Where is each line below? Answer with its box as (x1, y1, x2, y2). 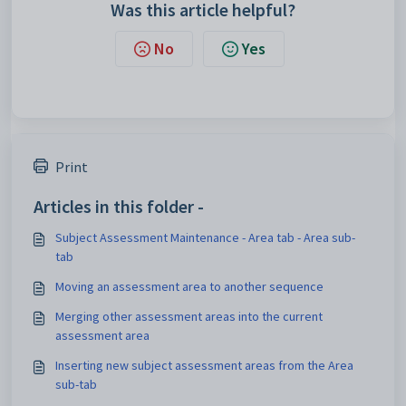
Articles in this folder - (34, 194, 204, 217)
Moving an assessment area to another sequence (55, 277, 324, 295)
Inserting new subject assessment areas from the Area (55, 356, 353, 373)
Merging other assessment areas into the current (55, 307, 323, 324)
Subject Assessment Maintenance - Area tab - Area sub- (55, 228, 355, 246)
